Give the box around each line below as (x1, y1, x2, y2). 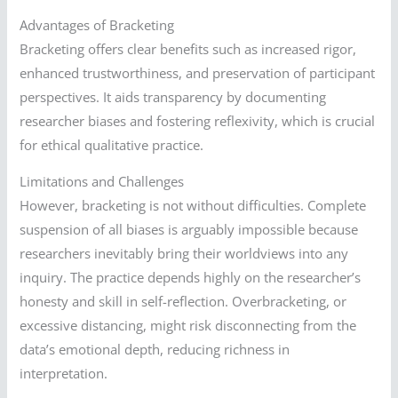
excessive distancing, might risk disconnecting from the (20, 316, 357, 335)
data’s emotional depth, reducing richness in (20, 340, 291, 359)
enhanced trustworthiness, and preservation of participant (20, 63, 376, 82)
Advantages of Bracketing (20, 15, 175, 34)
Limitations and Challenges (20, 172, 185, 191)
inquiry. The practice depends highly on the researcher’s (20, 268, 362, 287)
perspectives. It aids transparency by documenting (20, 87, 327, 106)
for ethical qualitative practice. (20, 135, 204, 154)
